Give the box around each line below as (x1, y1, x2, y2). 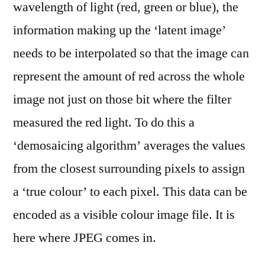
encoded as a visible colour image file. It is (13, 206, 235, 223)
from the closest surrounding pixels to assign (13, 160, 245, 177)
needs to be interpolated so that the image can (13, 45, 249, 62)
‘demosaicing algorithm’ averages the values (13, 137, 245, 154)
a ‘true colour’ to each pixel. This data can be (13, 183, 247, 200)
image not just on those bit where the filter (13, 91, 231, 108)
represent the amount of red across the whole (13, 68, 245, 85)
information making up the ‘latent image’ (13, 22, 226, 38)
